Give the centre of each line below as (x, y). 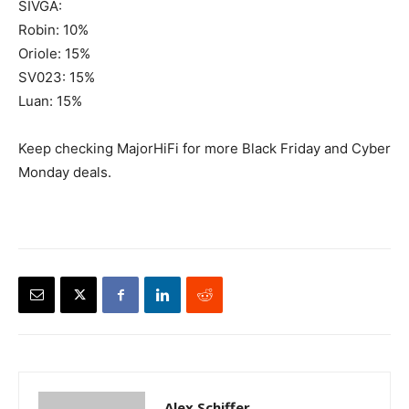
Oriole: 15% (54, 54)
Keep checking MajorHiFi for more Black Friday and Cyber (204, 149)
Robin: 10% (53, 30)
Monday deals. (65, 173)
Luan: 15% (50, 101)
